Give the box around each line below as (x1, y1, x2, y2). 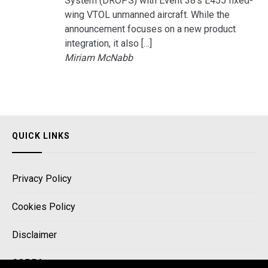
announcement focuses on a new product (65, 23, 236, 35)
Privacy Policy (12, 172, 72, 184)
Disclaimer (12, 229, 57, 240)
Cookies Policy (12, 200, 75, 212)
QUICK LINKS (12, 130, 70, 141)
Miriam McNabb (65, 52, 133, 64)
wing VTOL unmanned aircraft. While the (65, 9, 230, 21)
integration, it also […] (65, 38, 152, 50)
